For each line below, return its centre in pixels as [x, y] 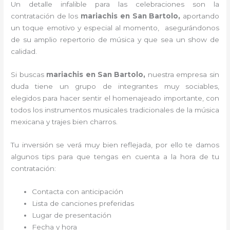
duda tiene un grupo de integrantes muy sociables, [115, 86]
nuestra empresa [177, 74]
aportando [201, 16]
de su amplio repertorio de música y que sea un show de [115, 40]
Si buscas [29, 74]
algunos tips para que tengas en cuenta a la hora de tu [115, 156]
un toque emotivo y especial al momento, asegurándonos [115, 28]
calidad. [25, 52]
